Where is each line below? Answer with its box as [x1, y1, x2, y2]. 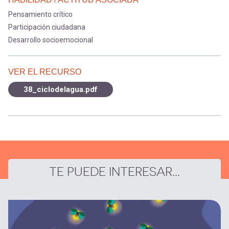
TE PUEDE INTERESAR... [49, 165, 180, 179]
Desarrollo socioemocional [8, 36, 93, 44]
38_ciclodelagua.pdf [24, 85, 98, 94]
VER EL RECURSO [8, 67, 81, 76]
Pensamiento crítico [8, 10, 73, 18]
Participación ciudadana [8, 23, 85, 31]
